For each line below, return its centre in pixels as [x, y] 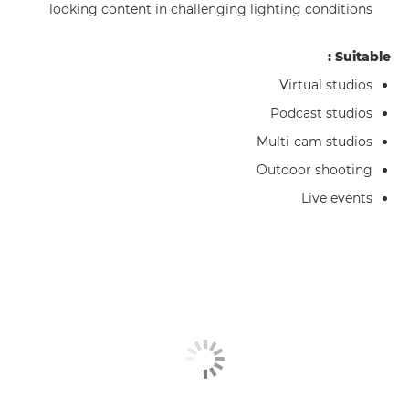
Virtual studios [326, 85]
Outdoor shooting [315, 170]
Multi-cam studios [315, 142]
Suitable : [363, 57]
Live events [337, 198]
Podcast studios [321, 113]
